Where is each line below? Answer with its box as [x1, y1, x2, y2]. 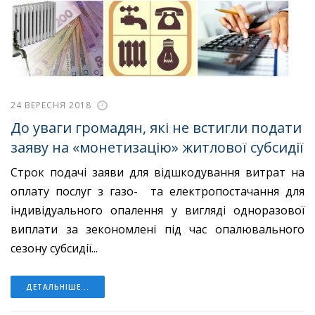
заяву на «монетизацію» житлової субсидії [11, 137, 304, 157]
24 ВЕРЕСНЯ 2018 [11, 99, 91, 112]
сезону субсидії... [11, 240, 98, 256]
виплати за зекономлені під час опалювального [11, 221, 304, 237]
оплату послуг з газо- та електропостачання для [11, 183, 304, 199]
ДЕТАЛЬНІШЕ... [26, 281, 89, 292]
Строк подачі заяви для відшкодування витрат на [11, 164, 304, 180]
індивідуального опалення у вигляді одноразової [11, 202, 304, 218]
